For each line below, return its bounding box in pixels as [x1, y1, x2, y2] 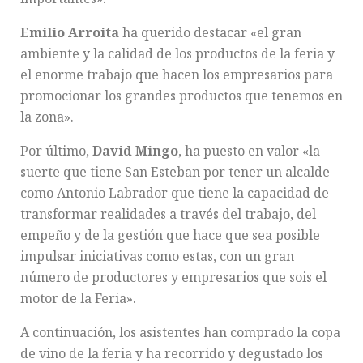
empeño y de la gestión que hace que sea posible [20, 225, 320, 244]
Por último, [20, 141, 92, 160]
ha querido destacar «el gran [119, 23, 301, 41]
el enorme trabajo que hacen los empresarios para [20, 65, 333, 83]
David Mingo [92, 141, 178, 160]
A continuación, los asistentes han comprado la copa [20, 322, 340, 341]
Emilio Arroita [20, 23, 119, 41]
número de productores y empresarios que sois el [20, 267, 327, 286]
